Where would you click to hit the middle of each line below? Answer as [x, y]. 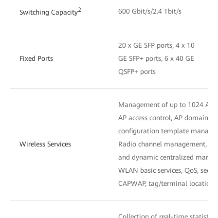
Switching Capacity [49, 12]
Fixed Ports [36, 58]
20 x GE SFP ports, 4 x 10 [156, 45]
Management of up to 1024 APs [167, 104]
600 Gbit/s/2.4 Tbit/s [150, 11]
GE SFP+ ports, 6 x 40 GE [156, 58]
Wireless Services [45, 144]
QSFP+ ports [137, 71]
